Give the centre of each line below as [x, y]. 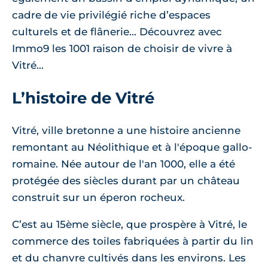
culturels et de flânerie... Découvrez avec [117, 32]
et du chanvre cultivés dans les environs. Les [129, 258]
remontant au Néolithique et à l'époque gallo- [132, 147]
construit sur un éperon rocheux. [98, 197]
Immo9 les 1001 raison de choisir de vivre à [122, 48]
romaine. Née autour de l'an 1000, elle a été [124, 164]
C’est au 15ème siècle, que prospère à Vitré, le [130, 224]
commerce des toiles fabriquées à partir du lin [133, 241]
